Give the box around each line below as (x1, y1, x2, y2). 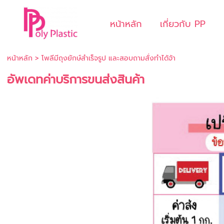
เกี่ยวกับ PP (160, 17, 205, 31)
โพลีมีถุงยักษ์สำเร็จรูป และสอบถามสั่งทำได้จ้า (41, 53, 175, 63)
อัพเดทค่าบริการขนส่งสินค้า (7, 70, 144, 88)
